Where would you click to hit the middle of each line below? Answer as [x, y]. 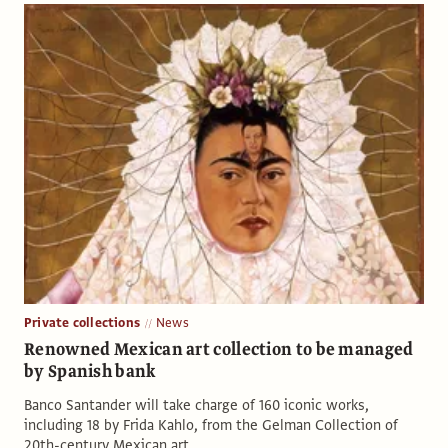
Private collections [82, 322]
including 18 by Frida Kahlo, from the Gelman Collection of [211, 424]
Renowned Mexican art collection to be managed [219, 349]
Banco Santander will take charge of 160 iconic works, [196, 404]
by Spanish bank [90, 371]
